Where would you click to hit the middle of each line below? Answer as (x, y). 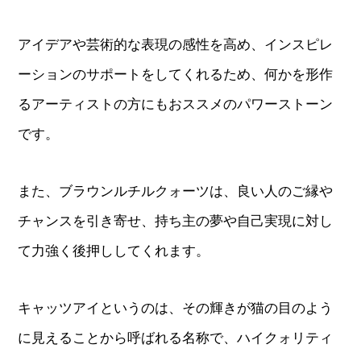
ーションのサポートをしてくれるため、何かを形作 (176, 74)
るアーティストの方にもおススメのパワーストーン (176, 104)
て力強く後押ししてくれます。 (114, 251)
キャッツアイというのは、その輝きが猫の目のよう (176, 308)
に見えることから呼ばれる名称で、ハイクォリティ (176, 338)
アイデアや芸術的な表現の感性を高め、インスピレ (176, 44)
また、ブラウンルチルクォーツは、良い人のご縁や (176, 191)
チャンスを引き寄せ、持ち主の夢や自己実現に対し (176, 221)
